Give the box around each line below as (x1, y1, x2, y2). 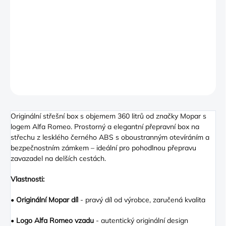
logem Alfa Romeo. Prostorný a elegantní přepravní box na (11, 122, 199, 132)
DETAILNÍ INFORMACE (10, 59, 74, 67)
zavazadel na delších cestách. (11, 154, 106, 163)
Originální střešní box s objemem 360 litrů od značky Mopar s (11, 111, 206, 121)
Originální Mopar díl (16, 195, 78, 205)
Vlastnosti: (11, 175, 44, 184)
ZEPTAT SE (25, 81, 55, 89)
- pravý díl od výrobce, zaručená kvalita (78, 195, 205, 205)
